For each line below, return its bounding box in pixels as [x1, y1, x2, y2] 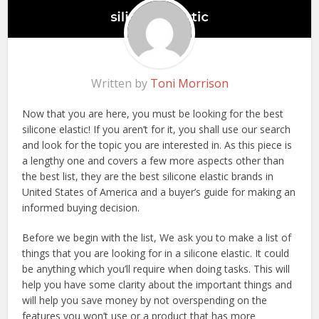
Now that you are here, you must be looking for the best [22, 107, 284, 121]
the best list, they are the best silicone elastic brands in [22, 169, 274, 184]
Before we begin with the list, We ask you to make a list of [22, 231, 292, 245]
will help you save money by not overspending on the [22, 293, 268, 308]
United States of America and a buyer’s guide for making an [22, 185, 296, 199]
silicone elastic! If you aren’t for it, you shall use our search [22, 122, 291, 137]
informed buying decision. [22, 201, 140, 215]
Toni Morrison [150, 75, 229, 92]
